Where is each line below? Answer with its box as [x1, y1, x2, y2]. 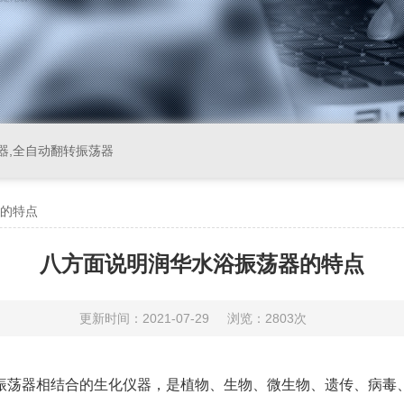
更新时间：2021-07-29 [79, 311, 209, 326]
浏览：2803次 [227, 311, 307, 326]
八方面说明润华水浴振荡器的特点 [40, 252, 364, 276]
